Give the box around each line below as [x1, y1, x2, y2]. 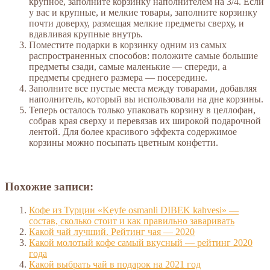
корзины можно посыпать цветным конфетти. [29, 137, 218, 148]
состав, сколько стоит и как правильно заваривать [29, 215, 234, 226]
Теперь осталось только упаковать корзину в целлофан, [29, 105, 256, 116]
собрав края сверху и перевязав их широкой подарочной [29, 116, 261, 127]
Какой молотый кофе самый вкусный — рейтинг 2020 [29, 237, 253, 248]
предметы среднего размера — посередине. [29, 72, 207, 83]
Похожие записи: [5, 180, 93, 193]
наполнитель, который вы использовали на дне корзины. [29, 94, 263, 105]
